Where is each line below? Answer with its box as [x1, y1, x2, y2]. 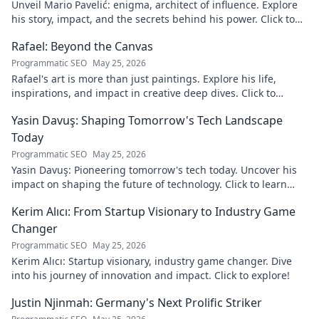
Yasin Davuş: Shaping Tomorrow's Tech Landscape [11, 113, 283, 128]
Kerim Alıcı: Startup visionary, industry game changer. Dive [11, 254, 292, 268]
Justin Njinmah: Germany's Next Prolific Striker [11, 295, 262, 310]
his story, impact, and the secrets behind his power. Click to [11, 12, 295, 26]
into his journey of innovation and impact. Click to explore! [11, 268, 290, 282]
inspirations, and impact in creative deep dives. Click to [11, 86, 276, 100]
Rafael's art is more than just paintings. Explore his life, [11, 72, 276, 85]
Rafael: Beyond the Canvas [11, 38, 153, 54]
